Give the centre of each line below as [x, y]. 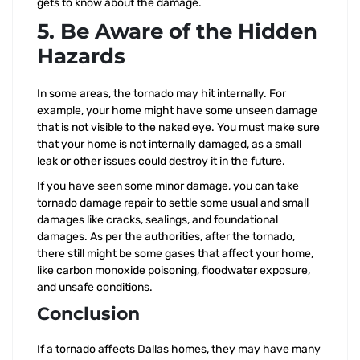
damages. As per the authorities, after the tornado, [166, 237]
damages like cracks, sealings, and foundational [157, 220]
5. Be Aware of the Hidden [177, 31]
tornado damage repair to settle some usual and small [173, 203]
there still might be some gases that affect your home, [175, 254]
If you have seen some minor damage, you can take [168, 186]
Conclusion [88, 314]
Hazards [81, 56]
